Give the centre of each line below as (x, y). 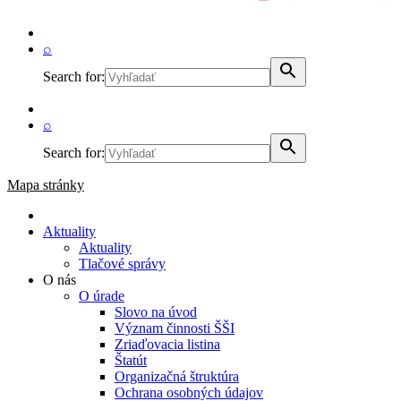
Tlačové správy (122, 264)
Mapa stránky (46, 185)
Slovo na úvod (156, 312)
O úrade (102, 296)
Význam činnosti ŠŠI (175, 328)
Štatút (131, 360)
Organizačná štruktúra (177, 376)
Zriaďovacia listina (167, 344)
